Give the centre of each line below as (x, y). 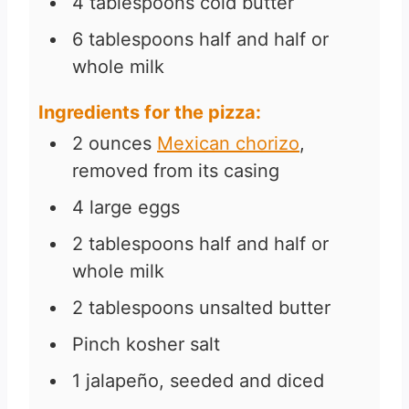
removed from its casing (176, 171)
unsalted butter (265, 308)
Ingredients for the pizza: (150, 113)
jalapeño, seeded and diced (205, 381)
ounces (120, 144)
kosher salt (173, 345)
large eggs (135, 208)
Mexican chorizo (228, 144)
